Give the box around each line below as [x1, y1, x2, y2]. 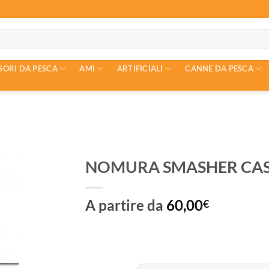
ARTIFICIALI [116, 64, 163, 73]
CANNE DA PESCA [185, 64, 253, 73]
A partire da [85, 196, 166, 214]
